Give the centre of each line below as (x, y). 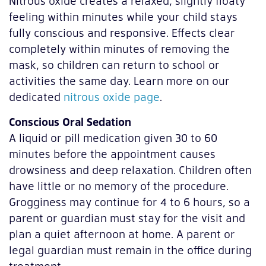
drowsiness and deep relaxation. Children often (130, 169)
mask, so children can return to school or (114, 65)
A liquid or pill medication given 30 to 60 (113, 137)
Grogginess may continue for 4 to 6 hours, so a (129, 201)
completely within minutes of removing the (119, 49)
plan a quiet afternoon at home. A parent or (122, 233)
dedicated (36, 97)
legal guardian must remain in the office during (130, 249)
